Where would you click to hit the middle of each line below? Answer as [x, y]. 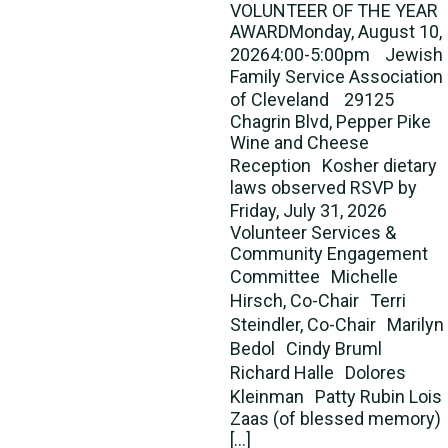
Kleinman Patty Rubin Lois [336, 396]
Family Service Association [336, 76]
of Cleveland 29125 [312, 99]
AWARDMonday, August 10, [336, 31]
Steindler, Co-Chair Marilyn [337, 324]
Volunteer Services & [313, 232]
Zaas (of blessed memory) [335, 418]
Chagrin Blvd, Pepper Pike [330, 121]
